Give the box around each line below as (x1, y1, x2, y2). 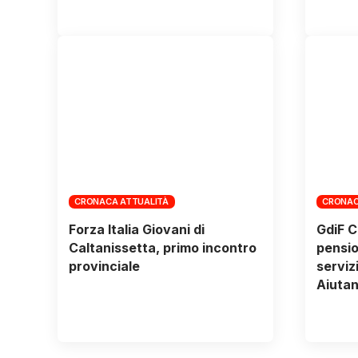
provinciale (68, 258, 140, 275)
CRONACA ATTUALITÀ (74, 196, 169, 208)
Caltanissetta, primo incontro (68, 240, 257, 257)
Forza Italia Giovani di (68, 221, 205, 238)
